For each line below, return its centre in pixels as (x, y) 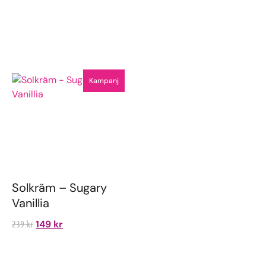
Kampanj (104, 81)
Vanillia (31, 203)
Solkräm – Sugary (59, 188)
